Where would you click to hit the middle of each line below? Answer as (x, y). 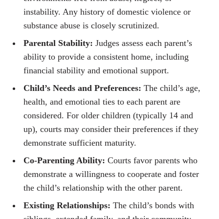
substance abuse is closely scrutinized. (91, 26)
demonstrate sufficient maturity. (80, 143)
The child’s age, (171, 88)
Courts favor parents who (151, 161)
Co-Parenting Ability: (64, 161)
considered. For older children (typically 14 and (108, 116)
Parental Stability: (58, 43)
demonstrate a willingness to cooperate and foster (111, 174)
